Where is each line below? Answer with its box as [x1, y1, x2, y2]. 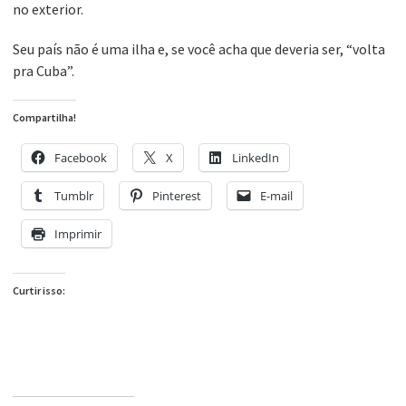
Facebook [54, 150, 107, 167]
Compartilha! [13, 111, 76, 125]
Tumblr [54, 188, 93, 205]
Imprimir [54, 226, 101, 243]
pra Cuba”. [13, 62, 74, 81]
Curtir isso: [13, 284, 65, 298]
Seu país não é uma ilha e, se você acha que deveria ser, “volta [13, 40, 385, 59]
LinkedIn [232, 150, 279, 167]
